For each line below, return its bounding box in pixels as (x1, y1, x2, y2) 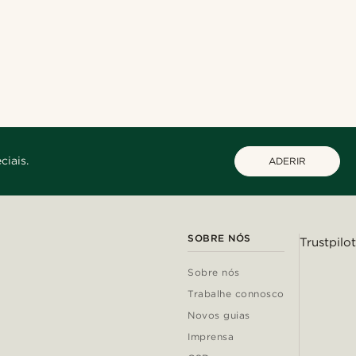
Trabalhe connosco (188, 287, 284, 300)
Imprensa (188, 330, 234, 342)
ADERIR (268, 154, 306, 167)
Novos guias (188, 308, 250, 321)
